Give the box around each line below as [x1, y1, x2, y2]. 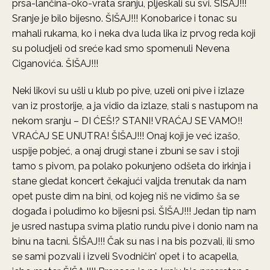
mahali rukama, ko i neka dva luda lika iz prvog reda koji [12, 28, 256, 39]
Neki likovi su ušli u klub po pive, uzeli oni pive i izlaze [12, 85, 244, 96]
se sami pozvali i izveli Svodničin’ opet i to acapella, [12, 251, 239, 262]
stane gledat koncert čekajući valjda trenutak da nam [12, 175, 246, 187]
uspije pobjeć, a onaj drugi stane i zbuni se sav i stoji [12, 145, 239, 157]
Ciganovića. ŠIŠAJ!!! [12, 58, 98, 69]
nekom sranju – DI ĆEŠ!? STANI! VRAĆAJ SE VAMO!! [12, 115, 242, 127]
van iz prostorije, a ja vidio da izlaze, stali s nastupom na [12, 100, 258, 111]
